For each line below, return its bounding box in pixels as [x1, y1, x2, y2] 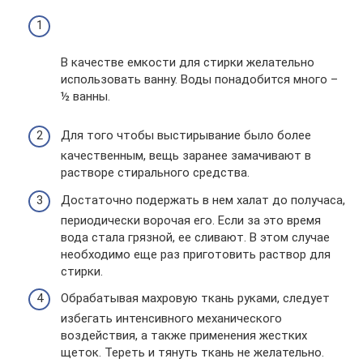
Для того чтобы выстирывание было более [61, 128, 311, 143]
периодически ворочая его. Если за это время [61, 212, 321, 228]
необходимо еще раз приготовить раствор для [61, 246, 331, 262]
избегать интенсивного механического [61, 311, 282, 326]
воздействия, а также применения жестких [61, 328, 307, 343]
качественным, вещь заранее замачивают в [61, 148, 311, 163]
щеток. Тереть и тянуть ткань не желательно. [61, 345, 324, 360]
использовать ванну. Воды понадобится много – [61, 72, 338, 87]
